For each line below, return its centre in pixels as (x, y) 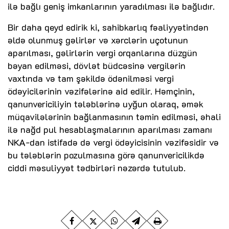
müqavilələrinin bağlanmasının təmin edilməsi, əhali (114, 117)
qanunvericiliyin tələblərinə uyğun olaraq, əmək (106, 104)
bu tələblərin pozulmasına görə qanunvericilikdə (106, 155)
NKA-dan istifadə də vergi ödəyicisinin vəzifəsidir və (113, 142)
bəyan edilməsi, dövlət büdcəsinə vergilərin (97, 66)
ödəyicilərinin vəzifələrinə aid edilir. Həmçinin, (101, 91)
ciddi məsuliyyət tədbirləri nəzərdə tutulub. (97, 168)
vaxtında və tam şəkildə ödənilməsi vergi (91, 78)
